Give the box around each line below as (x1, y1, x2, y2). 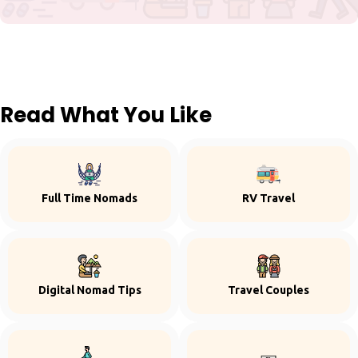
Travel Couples (228, 284, 309, 296)
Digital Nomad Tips (38, 284, 141, 296)
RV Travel (242, 192, 295, 205)
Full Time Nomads (42, 192, 137, 205)
